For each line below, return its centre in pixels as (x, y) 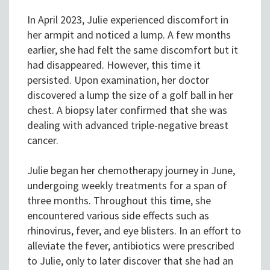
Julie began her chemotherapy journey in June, (131, 171)
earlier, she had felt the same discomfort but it (133, 50)
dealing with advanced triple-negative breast (128, 125)
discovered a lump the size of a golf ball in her (130, 95)
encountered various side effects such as (118, 216)
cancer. (43, 140)
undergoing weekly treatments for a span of (127, 186)
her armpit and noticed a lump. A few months (129, 35)
